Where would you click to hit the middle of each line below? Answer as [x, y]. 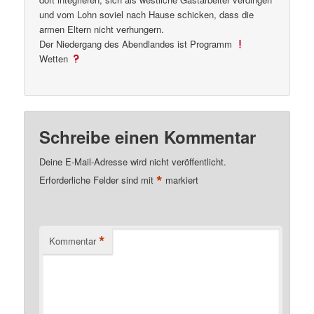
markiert [181, 180]
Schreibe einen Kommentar [148, 137]
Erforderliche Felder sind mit [98, 180]
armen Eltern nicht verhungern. [102, 29]
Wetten [55, 58]
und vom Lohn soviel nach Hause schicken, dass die [147, 14]
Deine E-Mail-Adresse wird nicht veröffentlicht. [133, 162]
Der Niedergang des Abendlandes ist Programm [137, 43]
